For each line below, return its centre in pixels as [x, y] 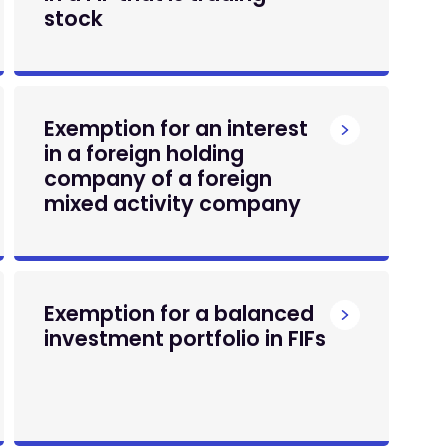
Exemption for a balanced [178, 313]
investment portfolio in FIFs [184, 338]
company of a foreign [157, 178]
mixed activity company [172, 203]
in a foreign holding [143, 153]
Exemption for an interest [175, 128]
